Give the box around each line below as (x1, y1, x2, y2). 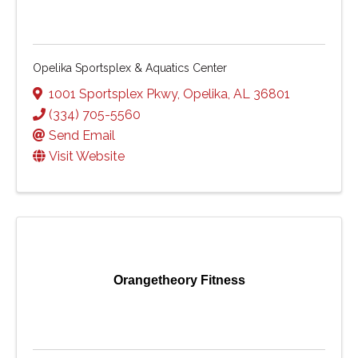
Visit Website (49, 148, 125, 164)
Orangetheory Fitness (113, 272, 245, 287)
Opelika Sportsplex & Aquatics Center (33, 61, 227, 74)
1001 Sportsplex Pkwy (49, 86, 177, 101)
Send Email (49, 127, 115, 143)
